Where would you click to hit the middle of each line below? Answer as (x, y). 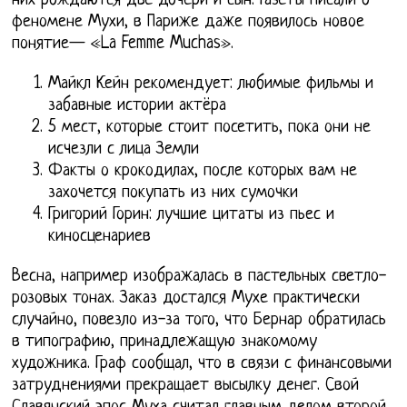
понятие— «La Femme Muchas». (123, 44)
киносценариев (100, 236)
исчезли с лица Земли (124, 149)
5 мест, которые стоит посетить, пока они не (210, 127)
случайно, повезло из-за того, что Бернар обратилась (199, 320)
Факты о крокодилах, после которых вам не (203, 171)
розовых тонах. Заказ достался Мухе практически (186, 298)
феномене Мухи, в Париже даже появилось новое (189, 22)
